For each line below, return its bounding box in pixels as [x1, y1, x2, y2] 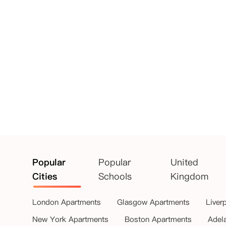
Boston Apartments [125, 214, 192, 224]
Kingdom [171, 170, 209, 183]
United [171, 156, 199, 168]
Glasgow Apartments [117, 197, 190, 207]
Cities [32, 170, 57, 183]
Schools [98, 170, 132, 183]
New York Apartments [32, 214, 108, 224]
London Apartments [32, 197, 101, 207]
